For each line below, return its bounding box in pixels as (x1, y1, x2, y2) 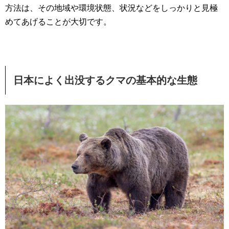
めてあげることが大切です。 (5, 17, 111, 27)
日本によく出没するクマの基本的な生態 (13, 75, 197, 86)
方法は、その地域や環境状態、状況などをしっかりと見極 (5, 4, 218, 13)
